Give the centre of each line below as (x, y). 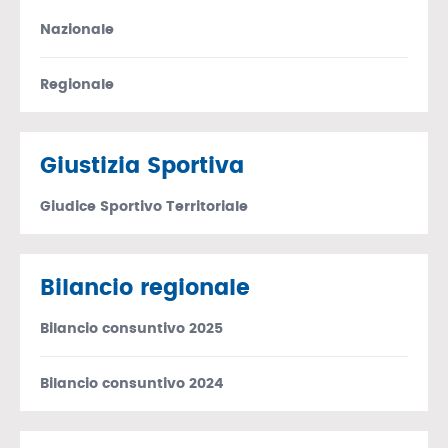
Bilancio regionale (145, 287)
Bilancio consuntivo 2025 (131, 328)
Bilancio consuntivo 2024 (131, 383)
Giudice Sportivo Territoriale (144, 206)
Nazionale (77, 29)
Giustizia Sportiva (142, 165)
